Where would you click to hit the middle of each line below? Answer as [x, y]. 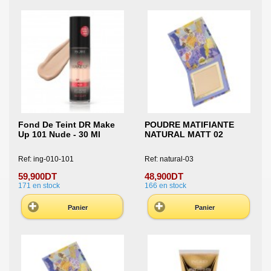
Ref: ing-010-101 [46, 159]
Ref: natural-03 [169, 159]
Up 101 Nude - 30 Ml [59, 135]
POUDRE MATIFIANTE [189, 125]
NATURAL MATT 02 [184, 135]
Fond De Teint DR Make [67, 125]
